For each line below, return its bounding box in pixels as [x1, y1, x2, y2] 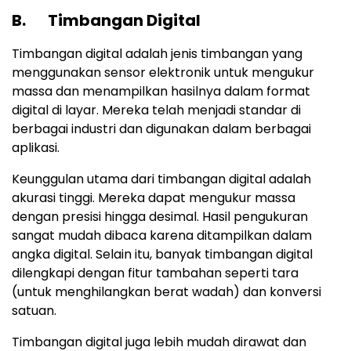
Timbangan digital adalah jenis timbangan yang [12, 45, 302, 63]
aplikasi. [12, 139, 60, 157]
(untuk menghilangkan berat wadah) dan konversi [12, 283, 321, 302]
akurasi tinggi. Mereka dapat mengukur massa [12, 189, 295, 208]
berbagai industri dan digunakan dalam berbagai [12, 120, 311, 139]
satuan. [12, 302, 56, 320]
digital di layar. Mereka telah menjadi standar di [12, 101, 301, 120]
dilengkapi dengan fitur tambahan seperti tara [12, 264, 299, 283]
